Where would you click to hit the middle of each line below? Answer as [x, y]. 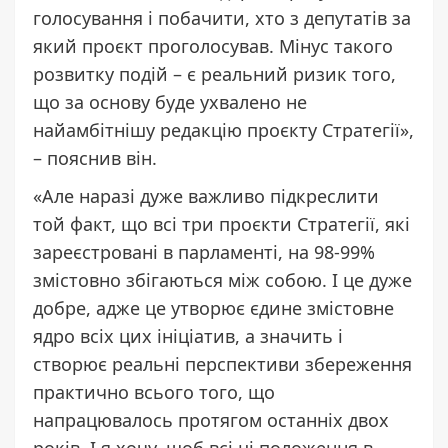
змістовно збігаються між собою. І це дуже [222, 279]
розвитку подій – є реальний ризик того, [214, 73]
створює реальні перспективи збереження [222, 363]
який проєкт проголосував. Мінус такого [213, 45]
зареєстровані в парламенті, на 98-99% [204, 251]
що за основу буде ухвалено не [170, 101]
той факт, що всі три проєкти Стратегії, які [221, 223]
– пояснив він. [95, 157]
